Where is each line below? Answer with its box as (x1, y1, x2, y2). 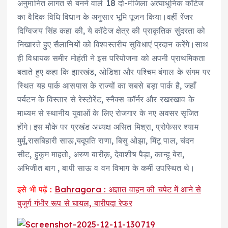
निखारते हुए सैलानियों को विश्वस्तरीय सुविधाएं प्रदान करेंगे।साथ (17, 39, 209, 50)
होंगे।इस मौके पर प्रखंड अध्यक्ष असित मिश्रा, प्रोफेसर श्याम (17, 122, 198, 132)
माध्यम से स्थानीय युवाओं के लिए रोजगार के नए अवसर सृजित (17, 108, 199, 119)
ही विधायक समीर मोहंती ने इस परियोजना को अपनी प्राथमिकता (17, 53, 206, 64)
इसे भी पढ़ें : (17, 184, 55, 194)
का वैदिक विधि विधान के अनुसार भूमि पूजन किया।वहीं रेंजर (17, 12, 193, 22)
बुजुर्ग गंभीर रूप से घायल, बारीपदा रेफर (17, 197, 132, 208)
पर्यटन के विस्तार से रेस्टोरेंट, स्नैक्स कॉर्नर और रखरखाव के (17, 94, 194, 105)
